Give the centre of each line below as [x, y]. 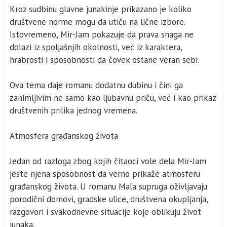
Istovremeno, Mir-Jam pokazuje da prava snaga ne [102, 34]
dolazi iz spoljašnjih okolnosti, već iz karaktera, [96, 47]
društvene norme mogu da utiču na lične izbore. [98, 22]
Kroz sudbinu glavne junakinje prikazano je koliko [101, 9]
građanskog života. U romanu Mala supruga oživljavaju [108, 186]
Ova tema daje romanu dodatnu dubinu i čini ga [96, 85]
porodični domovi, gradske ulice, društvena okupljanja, [109, 199]
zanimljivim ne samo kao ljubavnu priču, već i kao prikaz [113, 98]
